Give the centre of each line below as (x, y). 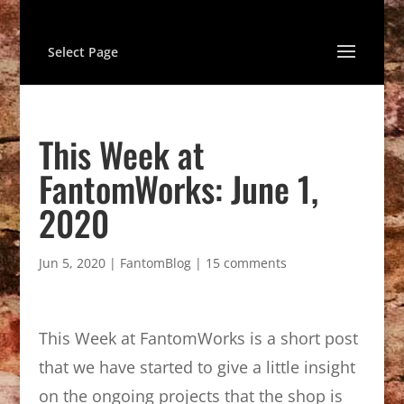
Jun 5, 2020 (72, 263)
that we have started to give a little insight (197, 367)
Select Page (83, 52)
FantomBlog (155, 263)
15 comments (246, 263)
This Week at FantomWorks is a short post (198, 338)
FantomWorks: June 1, (178, 188)
